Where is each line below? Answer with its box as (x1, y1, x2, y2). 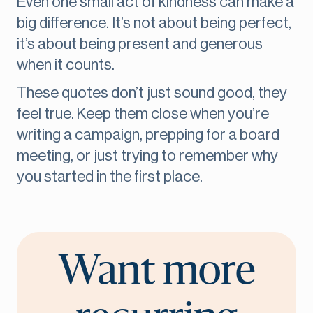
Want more (57, 252, 256, 292)
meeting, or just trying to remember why (17, 148, 278, 164)
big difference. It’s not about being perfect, (17, 15, 291, 31)
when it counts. (17, 57, 115, 73)
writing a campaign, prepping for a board (17, 127, 279, 143)
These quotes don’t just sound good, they (17, 85, 287, 101)
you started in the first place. (17, 169, 203, 185)
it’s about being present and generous (17, 36, 263, 52)
